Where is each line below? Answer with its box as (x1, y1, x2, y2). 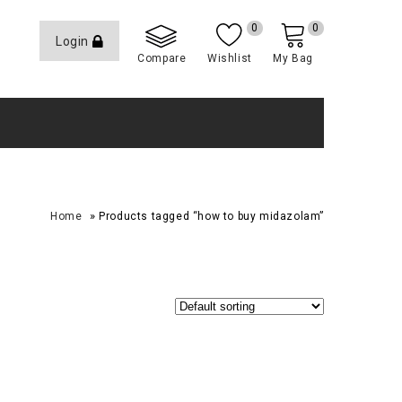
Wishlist (206, 52, 252, 65)
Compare (137, 52, 187, 65)
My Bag (273, 52, 313, 65)
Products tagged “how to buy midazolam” (99, 210, 324, 223)
